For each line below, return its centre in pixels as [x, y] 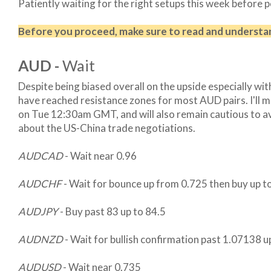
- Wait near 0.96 [101, 156]
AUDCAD [41, 156]
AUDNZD [41, 239]
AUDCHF [41, 184]
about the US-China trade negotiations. [107, 128]
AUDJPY [38, 211]
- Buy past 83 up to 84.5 [112, 211]
